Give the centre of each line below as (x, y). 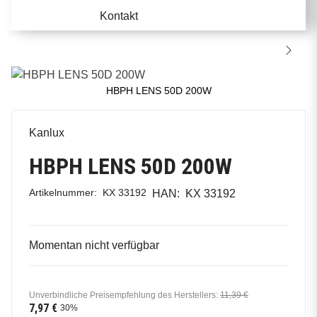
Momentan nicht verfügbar (94, 245)
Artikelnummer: (66, 192)
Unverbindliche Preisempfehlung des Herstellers (122, 295)
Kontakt (119, 16)
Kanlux (47, 132)
